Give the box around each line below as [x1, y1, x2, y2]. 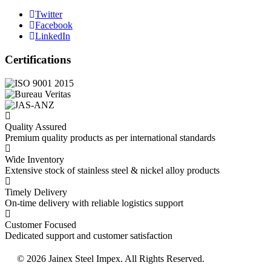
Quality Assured [5, 121, 67, 132]
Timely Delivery [5, 186, 67, 197]
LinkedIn [35, 31, 70, 42]
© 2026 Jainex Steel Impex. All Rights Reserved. [17, 253, 204, 264]
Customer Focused [5, 219, 76, 230]
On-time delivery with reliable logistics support [5, 197, 183, 208]
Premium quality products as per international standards [5, 132, 215, 143]
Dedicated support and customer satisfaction [5, 230, 172, 241]
